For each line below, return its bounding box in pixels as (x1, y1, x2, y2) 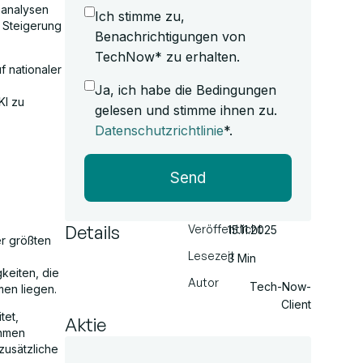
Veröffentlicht (188, 222, 263, 236)
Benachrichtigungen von (95, 28, 246, 45)
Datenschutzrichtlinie (95, 122, 224, 139)
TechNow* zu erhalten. (95, 49, 240, 65)
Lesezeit (188, 249, 235, 263)
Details (65, 221, 120, 243)
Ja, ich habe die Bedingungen (95, 82, 276, 98)
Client (281, 297, 311, 311)
